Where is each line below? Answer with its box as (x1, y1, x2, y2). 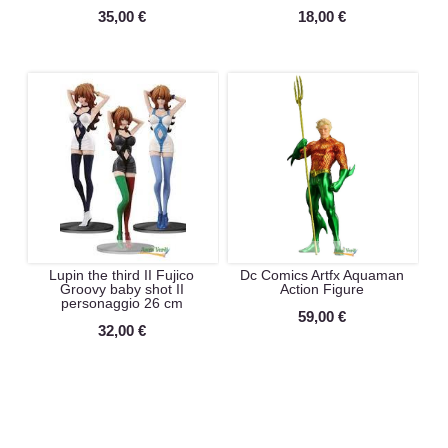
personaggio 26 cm (60, 294, 183, 311)
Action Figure (279, 280, 364, 297)
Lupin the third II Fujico (49, 266, 194, 283)
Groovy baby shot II (59, 280, 184, 297)
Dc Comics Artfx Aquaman (239, 266, 404, 283)
